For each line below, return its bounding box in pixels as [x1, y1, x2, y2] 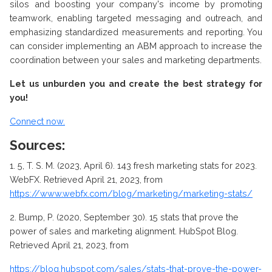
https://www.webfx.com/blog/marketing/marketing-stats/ [10, 188, 253, 199]
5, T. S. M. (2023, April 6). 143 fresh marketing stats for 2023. [18, 160, 257, 171]
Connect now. [10, 116, 65, 127]
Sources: [10, 138, 65, 154]
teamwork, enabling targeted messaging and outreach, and [10, 13, 262, 24]
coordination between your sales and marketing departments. [10, 55, 262, 66]
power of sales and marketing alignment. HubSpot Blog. [10, 226, 238, 237]
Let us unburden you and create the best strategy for [10, 78, 262, 89]
